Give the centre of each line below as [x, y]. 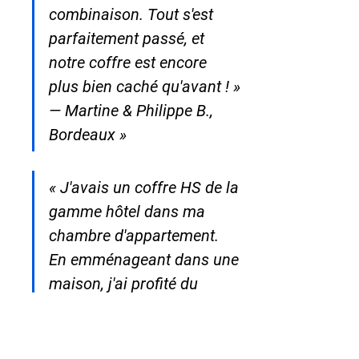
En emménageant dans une [146, 259]
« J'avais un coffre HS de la [146, 187]
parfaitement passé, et [129, 38]
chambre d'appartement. [136, 235]
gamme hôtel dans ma [129, 211]
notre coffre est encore [130, 62]
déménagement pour [123, 307]
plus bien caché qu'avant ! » [145, 86]
